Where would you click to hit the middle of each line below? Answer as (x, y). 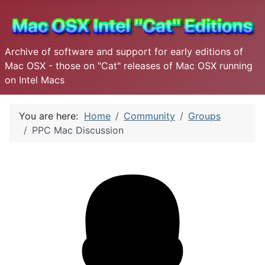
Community (149, 116)
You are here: (51, 116)
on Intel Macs (35, 80)
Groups (204, 116)
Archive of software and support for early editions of (124, 51)
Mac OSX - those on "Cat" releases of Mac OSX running (129, 65)
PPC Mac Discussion (78, 130)
